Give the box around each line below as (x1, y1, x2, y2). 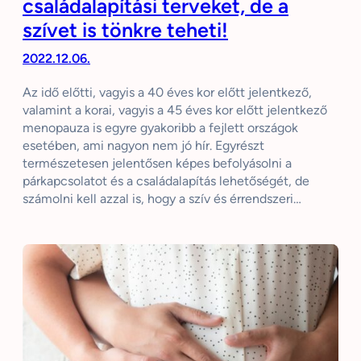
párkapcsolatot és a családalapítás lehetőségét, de (23, 173, 309, 189)
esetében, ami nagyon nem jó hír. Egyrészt (23, 138, 264, 154)
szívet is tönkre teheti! (23, 18, 228, 43)
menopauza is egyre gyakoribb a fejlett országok (23, 120, 298, 136)
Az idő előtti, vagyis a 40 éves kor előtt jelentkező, (23, 85, 312, 101)
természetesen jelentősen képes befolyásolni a (23, 156, 292, 172)
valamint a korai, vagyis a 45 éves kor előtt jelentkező (23, 102, 327, 118)
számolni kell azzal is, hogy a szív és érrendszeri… (23, 191, 301, 207)
